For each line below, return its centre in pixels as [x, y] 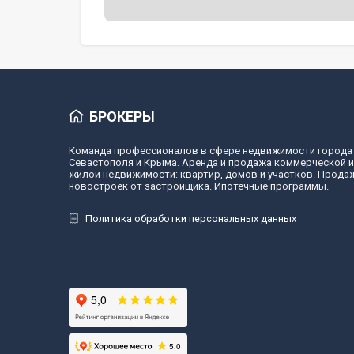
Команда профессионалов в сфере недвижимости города [211, 151]
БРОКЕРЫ [122, 117]
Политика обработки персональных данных [191, 218]
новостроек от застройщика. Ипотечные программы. [199, 186]
